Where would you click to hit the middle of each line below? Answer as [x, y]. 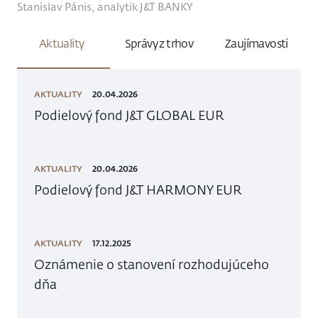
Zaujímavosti [256, 45]
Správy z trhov [159, 45]
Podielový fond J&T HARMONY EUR [138, 191]
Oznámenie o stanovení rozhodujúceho [152, 266]
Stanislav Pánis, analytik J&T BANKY [105, 8]
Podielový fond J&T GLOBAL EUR [129, 117]
